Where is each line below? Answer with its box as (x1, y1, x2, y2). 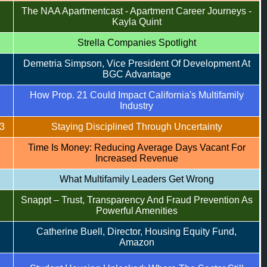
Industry (120, 101, 153, 111)
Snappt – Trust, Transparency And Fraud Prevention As (20, 195, 253, 205)
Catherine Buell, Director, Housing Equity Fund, (36, 226, 237, 237)
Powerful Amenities (95, 206, 178, 216)
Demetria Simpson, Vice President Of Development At (23, 58, 250, 69)
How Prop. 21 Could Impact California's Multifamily (29, 90, 244, 100)
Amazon (119, 237, 154, 247)
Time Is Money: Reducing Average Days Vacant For (27, 142, 246, 153)
